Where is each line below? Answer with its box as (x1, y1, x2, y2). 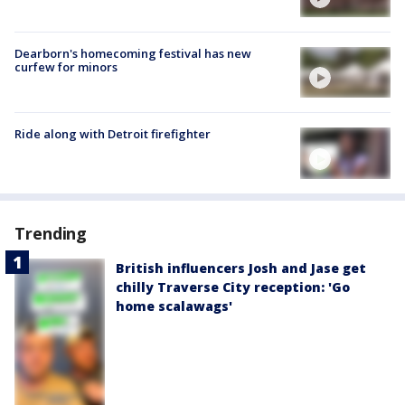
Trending (14, 221, 88, 244)
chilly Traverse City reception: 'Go (116, 278, 350, 296)
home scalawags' (116, 297, 232, 315)
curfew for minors (14, 59, 118, 76)
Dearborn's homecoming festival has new (14, 45, 251, 62)
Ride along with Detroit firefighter (14, 126, 211, 143)
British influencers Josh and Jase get (116, 259, 366, 277)
